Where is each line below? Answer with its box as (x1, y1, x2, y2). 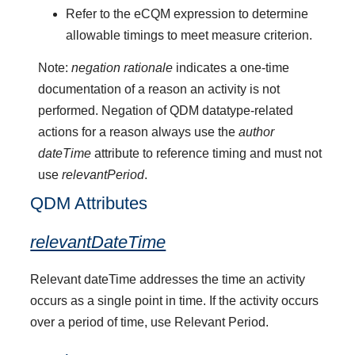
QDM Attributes (30, 193, 148, 214)
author (239, 125, 275, 139)
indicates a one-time (173, 61, 290, 75)
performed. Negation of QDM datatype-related (38, 104, 294, 118)
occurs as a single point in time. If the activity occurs (30, 294, 319, 308)
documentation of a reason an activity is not (38, 82, 281, 97)
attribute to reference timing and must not (91, 147, 323, 161)
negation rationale (71, 61, 174, 75)
